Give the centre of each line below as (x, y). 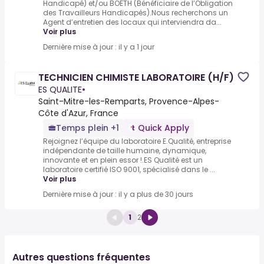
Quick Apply (164, 128)
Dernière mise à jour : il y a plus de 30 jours (118, 194)
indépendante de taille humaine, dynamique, (125, 151)
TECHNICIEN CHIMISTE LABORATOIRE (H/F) (136, 78)
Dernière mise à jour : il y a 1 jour (99, 47)
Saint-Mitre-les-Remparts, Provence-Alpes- (129, 102)
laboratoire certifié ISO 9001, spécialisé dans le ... (129, 170)
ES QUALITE (60, 90)
